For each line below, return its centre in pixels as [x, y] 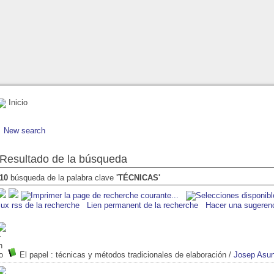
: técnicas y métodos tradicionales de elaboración [137, 254]
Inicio [17, 102]
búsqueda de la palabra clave [62, 177]
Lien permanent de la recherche [143, 205]
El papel [34, 254]
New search [24, 130]
